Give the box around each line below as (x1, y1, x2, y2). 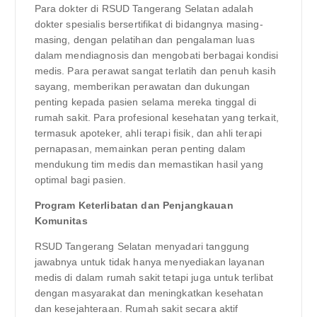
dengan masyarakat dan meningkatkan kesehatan (34, 287, 263, 299)
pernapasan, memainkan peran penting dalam (34, 142, 246, 154)
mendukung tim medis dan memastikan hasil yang (34, 158, 263, 170)
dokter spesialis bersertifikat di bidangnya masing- (34, 18, 263, 30)
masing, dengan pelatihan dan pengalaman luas (34, 33, 255, 45)
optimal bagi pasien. (34, 173, 127, 185)
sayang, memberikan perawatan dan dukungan (34, 80, 250, 92)
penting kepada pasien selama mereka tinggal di (34, 96, 256, 108)
